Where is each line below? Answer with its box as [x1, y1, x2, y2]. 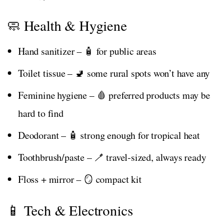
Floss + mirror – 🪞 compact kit [18, 172, 142, 186]
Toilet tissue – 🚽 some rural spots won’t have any [18, 66, 210, 80]
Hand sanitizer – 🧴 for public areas [18, 44, 156, 58]
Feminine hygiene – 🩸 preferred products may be [18, 88, 210, 102]
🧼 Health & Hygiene [6, 15, 127, 35]
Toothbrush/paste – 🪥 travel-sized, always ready [18, 150, 206, 164]
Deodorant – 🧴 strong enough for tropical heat [18, 128, 200, 142]
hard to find [18, 106, 64, 120]
